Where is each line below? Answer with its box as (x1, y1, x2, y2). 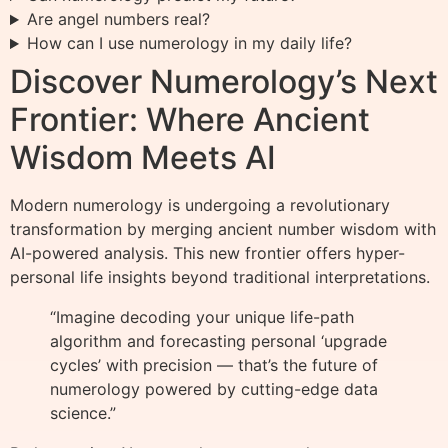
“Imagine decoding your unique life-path (50, 307, 354, 328)
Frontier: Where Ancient (10, 100, 370, 140)
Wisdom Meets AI (10, 138, 276, 178)
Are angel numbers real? (26, 9, 210, 30)
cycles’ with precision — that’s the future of (50, 355, 378, 376)
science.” (50, 403, 116, 424)
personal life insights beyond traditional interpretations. (10, 267, 430, 288)
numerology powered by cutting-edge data (50, 379, 378, 400)
